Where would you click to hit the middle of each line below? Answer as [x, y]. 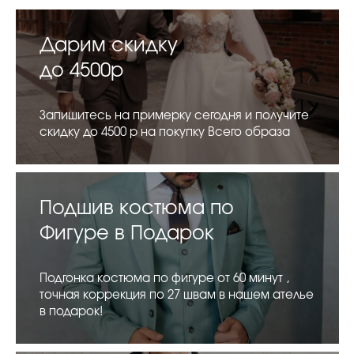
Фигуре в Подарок [127, 234]
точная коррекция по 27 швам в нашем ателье [177, 296]
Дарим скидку [109, 46]
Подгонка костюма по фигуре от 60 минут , [164, 279]
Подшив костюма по [137, 209]
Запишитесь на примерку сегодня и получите [174, 116]
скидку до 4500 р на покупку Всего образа [165, 133]
